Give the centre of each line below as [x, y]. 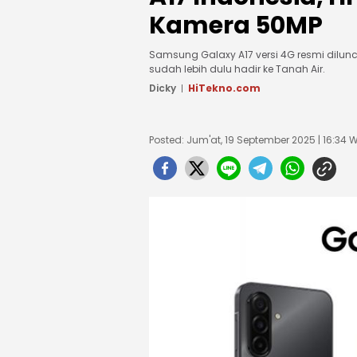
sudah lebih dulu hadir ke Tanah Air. [237, 69]
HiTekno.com [224, 88]
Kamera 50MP [236, 25]
